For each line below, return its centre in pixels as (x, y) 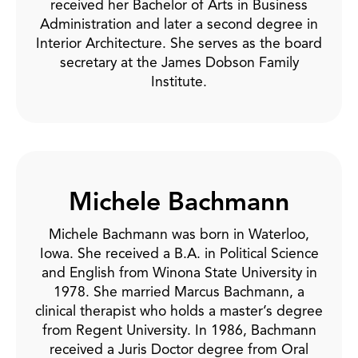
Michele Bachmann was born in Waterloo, (179, 234)
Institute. (179, 81)
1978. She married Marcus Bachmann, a (179, 291)
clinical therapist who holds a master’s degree (179, 310)
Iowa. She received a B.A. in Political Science (179, 253)
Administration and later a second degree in (179, 24)
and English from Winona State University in (179, 272)
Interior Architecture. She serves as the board (179, 43)
